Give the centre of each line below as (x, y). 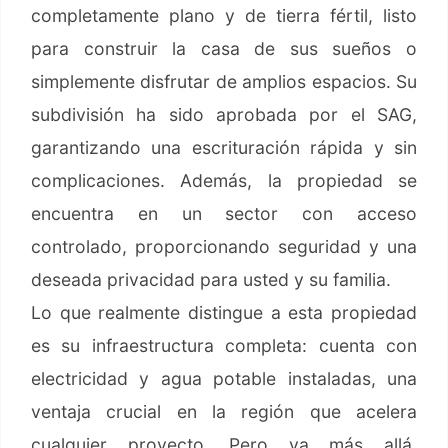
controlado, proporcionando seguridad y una (224, 247)
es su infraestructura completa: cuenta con (224, 346)
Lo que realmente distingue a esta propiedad (224, 313)
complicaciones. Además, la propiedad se (224, 181)
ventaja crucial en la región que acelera (224, 412)
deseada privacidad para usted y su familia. (211, 280)
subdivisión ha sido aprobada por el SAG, (224, 115)
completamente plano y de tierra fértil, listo (224, 16)
